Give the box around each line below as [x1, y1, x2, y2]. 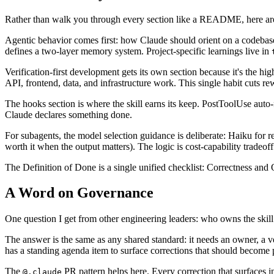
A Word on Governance [5, 185, 154, 201]
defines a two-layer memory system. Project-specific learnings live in [5, 45, 272, 56]
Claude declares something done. [5, 109, 132, 120]
